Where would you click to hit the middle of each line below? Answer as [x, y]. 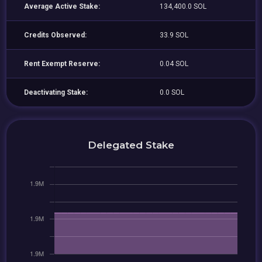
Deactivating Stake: [56, 92]
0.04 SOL [174, 64]
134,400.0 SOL [183, 6]
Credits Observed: [56, 35]
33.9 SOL [174, 35]
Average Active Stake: [62, 6]
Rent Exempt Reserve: [62, 64]
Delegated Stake [131, 145]
